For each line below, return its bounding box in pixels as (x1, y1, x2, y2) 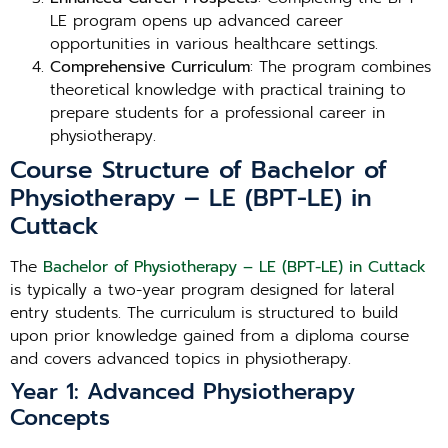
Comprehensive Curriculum (50, 55, 250, 79)
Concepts (10, 401, 110, 434)
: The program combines (250, 55, 431, 79)
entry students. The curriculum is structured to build (10, 301, 398, 325)
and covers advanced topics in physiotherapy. (10, 347, 351, 371)
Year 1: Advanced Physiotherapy (10, 375, 355, 408)
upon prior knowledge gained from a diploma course (10, 324, 409, 348)
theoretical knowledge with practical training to (50, 78, 406, 102)
